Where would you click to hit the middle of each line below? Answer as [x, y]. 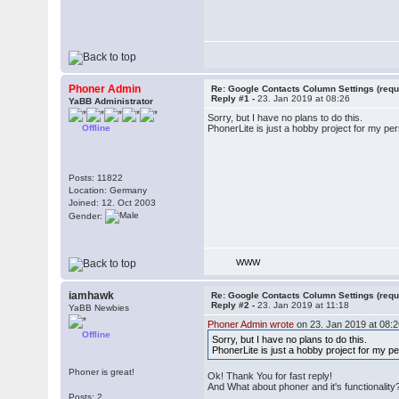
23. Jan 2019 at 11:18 [304, 305]
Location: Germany [108, 190]
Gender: [87, 216]
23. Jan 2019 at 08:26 [304, 98]
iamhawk [92, 296]
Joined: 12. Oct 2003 [113, 203]
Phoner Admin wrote [251, 324]
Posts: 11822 [96, 178]
